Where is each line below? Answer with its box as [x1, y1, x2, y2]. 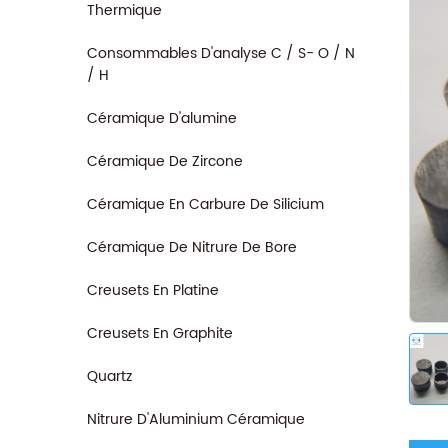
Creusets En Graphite [87, 322, 233, 345]
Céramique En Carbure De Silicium [87, 193, 324, 216]
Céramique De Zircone [87, 150, 243, 173]
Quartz [87, 365, 132, 388]
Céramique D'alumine [87, 107, 237, 130]
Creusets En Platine [87, 279, 219, 302]
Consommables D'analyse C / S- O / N [87, 42, 355, 65]
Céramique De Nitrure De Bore [87, 236, 297, 259]
